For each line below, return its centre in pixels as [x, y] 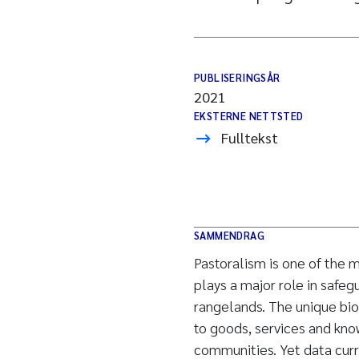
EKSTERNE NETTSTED [249, 116]
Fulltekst [250, 137]
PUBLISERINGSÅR [237, 77]
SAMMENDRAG [229, 235]
